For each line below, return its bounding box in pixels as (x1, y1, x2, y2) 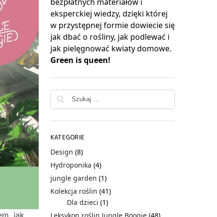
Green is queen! (50, 54, 110, 65)
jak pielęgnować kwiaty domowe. (50, 43, 171, 54)
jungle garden (50, 173, 97, 183)
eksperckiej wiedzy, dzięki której (50, 8, 168, 19)
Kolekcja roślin (50, 186, 97, 196)
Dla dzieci (66, 197, 98, 207)
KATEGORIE (50, 132, 85, 141)
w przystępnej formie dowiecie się (50, 19, 175, 31)
